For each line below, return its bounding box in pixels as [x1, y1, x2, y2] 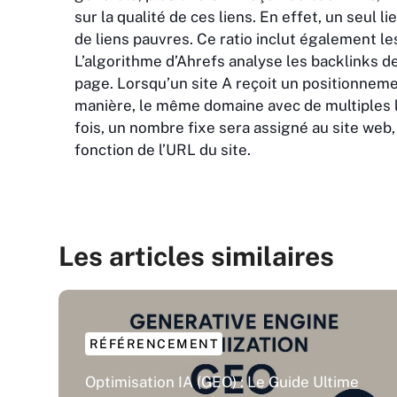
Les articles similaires [58, 240, 334, 273]
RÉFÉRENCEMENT [89, 336, 219, 351]
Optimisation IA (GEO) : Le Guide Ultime [84, 372, 359, 391]
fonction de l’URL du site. [74, 141, 251, 160]
